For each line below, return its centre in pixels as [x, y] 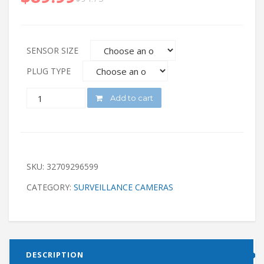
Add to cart [131, 98]
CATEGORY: [50, 187]
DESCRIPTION [55, 255]
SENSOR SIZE [52, 51]
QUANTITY [47, 98]
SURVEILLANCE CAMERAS [123, 187]
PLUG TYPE [49, 71]
